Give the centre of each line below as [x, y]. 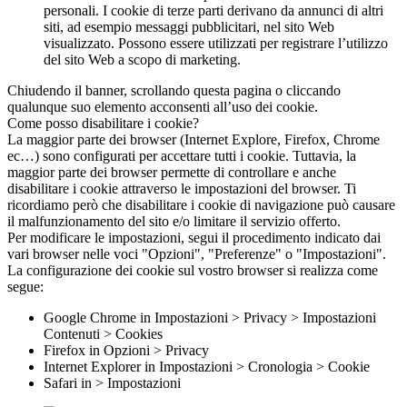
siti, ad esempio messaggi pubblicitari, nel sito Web [189, 26]
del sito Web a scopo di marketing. [142, 59]
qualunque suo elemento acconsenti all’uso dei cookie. [163, 106]
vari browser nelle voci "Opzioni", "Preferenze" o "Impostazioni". [197, 253]
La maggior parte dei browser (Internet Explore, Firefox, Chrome [194, 139]
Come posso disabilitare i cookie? [103, 123]
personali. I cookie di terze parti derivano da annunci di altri [213, 10]
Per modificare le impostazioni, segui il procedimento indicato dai [194, 237]
